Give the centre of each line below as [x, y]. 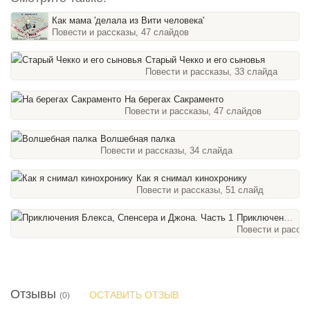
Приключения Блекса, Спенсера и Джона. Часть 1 [260, 217]
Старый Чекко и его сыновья [205, 60]
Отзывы [35, 294]
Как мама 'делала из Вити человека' [128, 20]
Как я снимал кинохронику [192, 178]
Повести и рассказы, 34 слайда [166, 150]
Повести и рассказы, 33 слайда [211, 71]
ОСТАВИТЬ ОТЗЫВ [134, 294]
